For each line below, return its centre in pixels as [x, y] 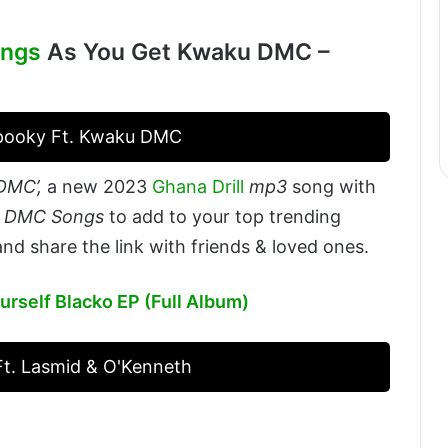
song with [331, 186]
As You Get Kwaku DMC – [185, 52]
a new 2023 [97, 186]
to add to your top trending [222, 216]
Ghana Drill [198, 186]
